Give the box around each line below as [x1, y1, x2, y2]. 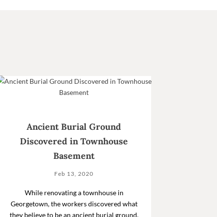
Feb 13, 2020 [54, 170, 94, 177]
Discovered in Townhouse [20, 135, 128, 147]
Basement [53, 150, 95, 161]
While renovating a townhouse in [24, 188, 124, 197]
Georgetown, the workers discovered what [10, 199, 138, 208]
